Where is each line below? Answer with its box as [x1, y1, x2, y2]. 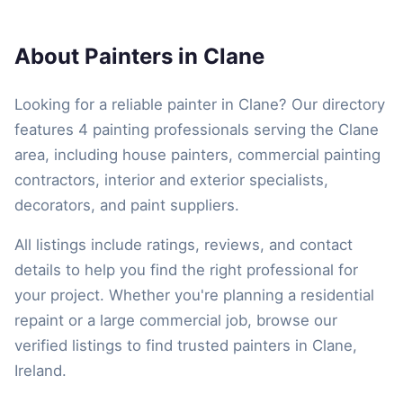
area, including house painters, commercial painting [14, 145, 381, 164]
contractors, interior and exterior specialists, [14, 170, 328, 189]
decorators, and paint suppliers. [14, 195, 239, 214]
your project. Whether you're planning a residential [14, 285, 374, 304]
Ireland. [14, 361, 67, 380]
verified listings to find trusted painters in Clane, [14, 336, 357, 354]
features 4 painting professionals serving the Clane [14, 120, 379, 139]
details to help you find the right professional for [14, 260, 358, 279]
